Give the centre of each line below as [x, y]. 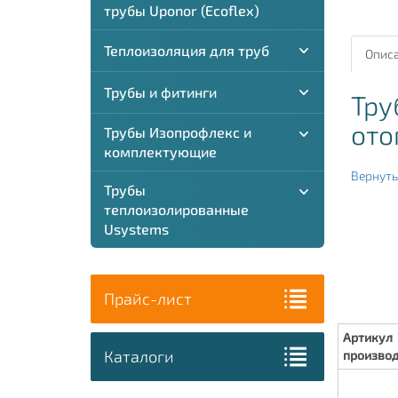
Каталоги [139, 356]
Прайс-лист [148, 298]
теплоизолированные [176, 209]
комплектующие [160, 151]
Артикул [367, 337]
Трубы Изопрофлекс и [178, 132]
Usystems [136, 229]
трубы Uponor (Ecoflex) [182, 10]
